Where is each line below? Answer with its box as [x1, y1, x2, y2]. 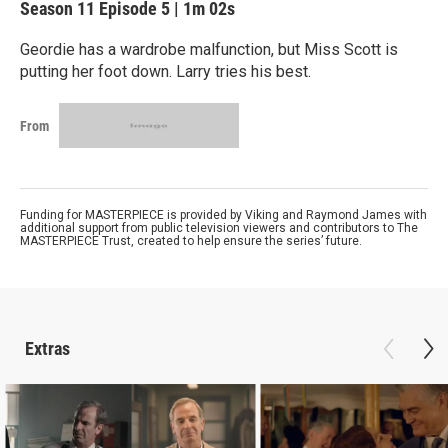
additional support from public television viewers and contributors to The [20, 221, 418, 235]
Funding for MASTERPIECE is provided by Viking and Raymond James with [20, 208, 427, 222]
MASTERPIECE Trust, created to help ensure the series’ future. [20, 234, 362, 248]
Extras [25, 338, 70, 359]
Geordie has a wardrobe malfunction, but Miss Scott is [20, 40, 398, 59]
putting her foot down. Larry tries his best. [20, 62, 311, 81]
